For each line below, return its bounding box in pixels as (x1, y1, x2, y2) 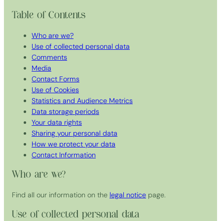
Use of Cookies (32, 85, 79, 95)
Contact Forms (32, 74, 79, 84)
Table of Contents (12, 10, 85, 20)
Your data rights (32, 118, 82, 127)
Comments (32, 53, 67, 62)
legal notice (110, 190, 146, 200)
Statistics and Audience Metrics (32, 96, 133, 106)
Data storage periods (32, 107, 99, 116)
